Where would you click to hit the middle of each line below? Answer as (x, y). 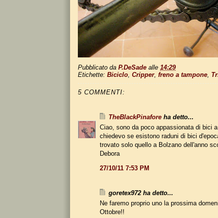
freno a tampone (183, 74)
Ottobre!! (112, 212)
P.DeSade (132, 67)
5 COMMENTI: (101, 92)
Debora (110, 153)
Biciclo (118, 74)
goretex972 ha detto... (141, 193)
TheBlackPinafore (135, 117)
